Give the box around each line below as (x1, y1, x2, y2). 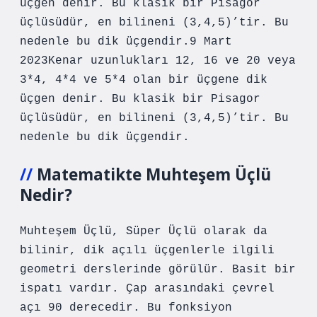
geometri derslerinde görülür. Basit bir (20, 263, 296, 276)
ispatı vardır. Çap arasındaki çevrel (20, 282, 275, 295)
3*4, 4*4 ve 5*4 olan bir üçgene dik (20, 74, 267, 86)
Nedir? (20, 184, 72, 206)
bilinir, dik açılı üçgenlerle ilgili (20, 244, 275, 257)
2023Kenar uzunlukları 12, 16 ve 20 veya (20, 54, 296, 67)
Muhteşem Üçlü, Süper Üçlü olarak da (20, 225, 267, 238)
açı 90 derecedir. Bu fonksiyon (20, 301, 232, 314)
